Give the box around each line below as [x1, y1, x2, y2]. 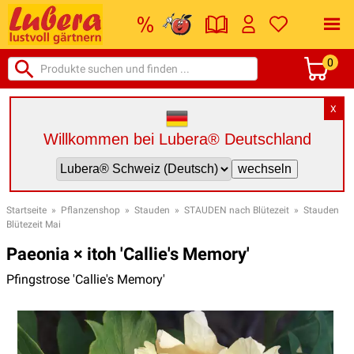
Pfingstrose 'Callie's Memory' [6, 271, 165, 287]
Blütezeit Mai [6, 218, 61, 230]
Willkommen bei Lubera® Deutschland [43, 130, 311, 148]
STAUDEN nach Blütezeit [184, 204, 289, 216]
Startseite [6, 204, 47, 216]
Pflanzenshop [61, 204, 120, 216]
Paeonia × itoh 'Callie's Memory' [6, 243, 250, 264]
